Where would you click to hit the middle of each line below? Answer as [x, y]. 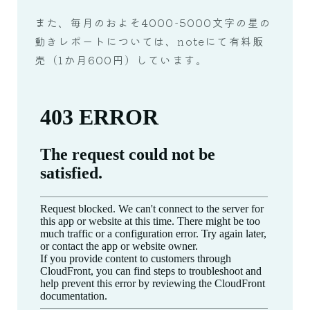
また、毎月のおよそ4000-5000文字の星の [153, 22]
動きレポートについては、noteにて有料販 [150, 40]
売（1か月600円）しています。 [121, 59]
